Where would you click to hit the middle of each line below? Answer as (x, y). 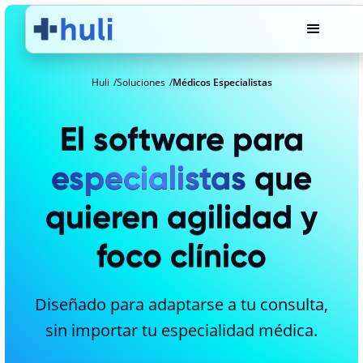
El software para (181, 139)
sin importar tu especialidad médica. (181, 330)
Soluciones (141, 82)
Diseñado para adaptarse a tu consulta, (181, 304)
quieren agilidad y (181, 217)
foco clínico (181, 256)
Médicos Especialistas (222, 82)
